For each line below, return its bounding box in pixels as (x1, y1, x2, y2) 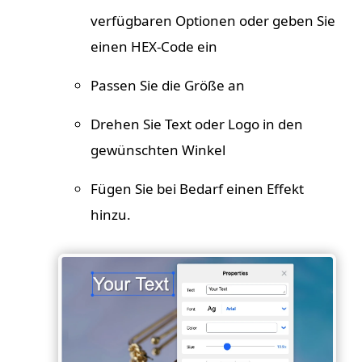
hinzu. (90, 205, 131, 225)
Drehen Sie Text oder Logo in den (90, 115, 303, 134)
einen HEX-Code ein (90, 37, 217, 57)
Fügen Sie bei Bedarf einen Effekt (90, 179, 304, 199)
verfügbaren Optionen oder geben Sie (90, 11, 335, 31)
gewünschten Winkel (90, 141, 225, 160)
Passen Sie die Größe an (90, 76, 245, 95)
